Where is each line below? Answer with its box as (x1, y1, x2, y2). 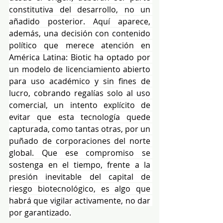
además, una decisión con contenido (9, 27, 150, 39)
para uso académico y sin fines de (9, 75, 150, 87)
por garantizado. (9, 207, 71, 218)
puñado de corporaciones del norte (9, 135, 150, 146)
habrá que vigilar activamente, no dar (9, 195, 150, 206)
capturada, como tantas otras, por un (9, 123, 150, 134)
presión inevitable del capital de (9, 171, 150, 182)
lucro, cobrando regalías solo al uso (9, 87, 150, 99)
